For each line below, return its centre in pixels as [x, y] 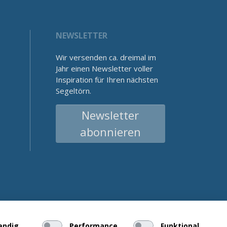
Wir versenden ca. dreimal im [106, 57]
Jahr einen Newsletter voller [104, 68]
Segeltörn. [73, 90]
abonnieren [110, 131]
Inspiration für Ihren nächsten [107, 79]
